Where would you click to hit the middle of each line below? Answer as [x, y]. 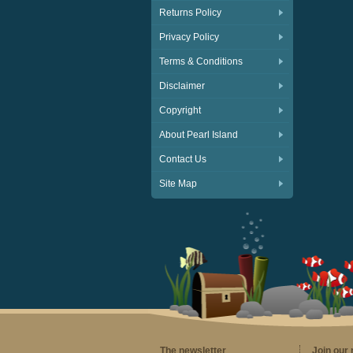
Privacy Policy [189, 37]
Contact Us [183, 159]
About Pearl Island [199, 135]
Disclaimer [182, 86]
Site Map [178, 184]
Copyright [180, 110]
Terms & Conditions [201, 61]
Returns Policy [190, 13]
